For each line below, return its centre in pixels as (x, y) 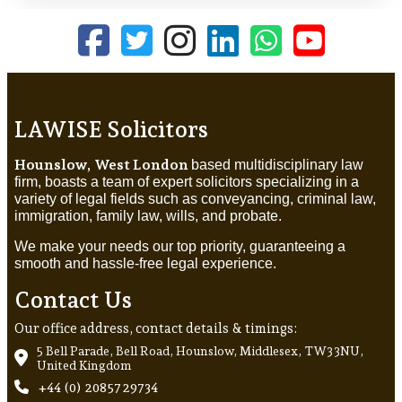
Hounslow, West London (103, 165)
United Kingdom (84, 366)
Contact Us (73, 300)
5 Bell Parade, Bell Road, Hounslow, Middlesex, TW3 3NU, (200, 351)
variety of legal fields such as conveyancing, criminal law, (195, 199)
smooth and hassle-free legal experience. (145, 264)
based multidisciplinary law (277, 165)
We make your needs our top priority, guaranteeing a (180, 247)
